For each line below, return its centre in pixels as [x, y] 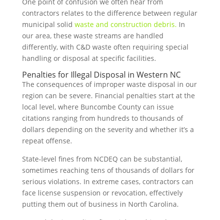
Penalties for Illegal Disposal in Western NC [101, 75]
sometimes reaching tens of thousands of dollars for [108, 170]
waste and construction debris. [125, 24]
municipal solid [48, 24]
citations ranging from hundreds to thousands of [102, 118]
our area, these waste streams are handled [93, 36]
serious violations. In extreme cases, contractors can [108, 181]
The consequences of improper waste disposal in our [109, 84]
